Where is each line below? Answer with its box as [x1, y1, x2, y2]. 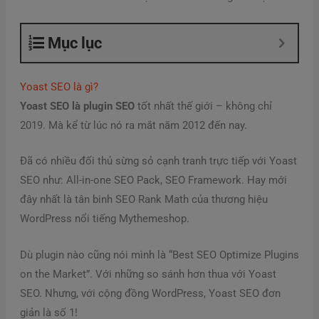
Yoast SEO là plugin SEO [19, 100, 135, 113]
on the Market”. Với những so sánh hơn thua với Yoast [19, 267, 276, 281]
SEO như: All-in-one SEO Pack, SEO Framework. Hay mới [19, 174, 287, 187]
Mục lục [47, 34, 102, 53]
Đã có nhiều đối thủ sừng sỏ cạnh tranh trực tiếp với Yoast [19, 155, 297, 168]
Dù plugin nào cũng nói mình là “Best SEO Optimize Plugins [19, 248, 299, 261]
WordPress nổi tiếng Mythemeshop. [19, 212, 189, 226]
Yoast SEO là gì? [19, 80, 98, 94]
